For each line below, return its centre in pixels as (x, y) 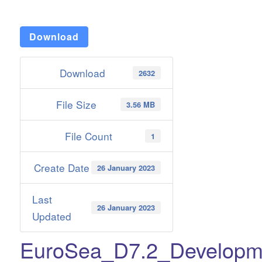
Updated (51, 216)
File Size (76, 104)
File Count (88, 136)
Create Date (61, 168)
